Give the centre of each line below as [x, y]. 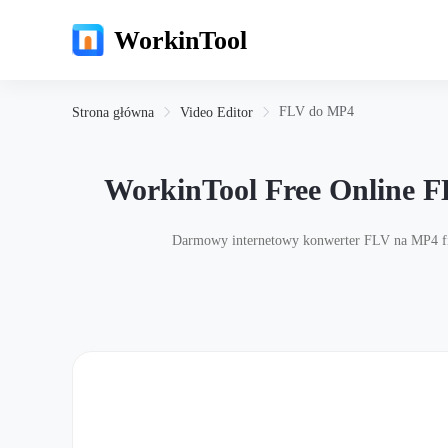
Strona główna [113, 112]
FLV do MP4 [316, 111]
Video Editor [216, 112]
